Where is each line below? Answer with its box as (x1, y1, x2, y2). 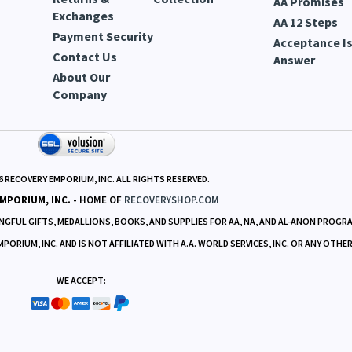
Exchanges (53, 7, 115, 24)
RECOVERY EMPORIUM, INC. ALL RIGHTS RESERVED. (2, 172, 210, 185)
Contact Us (53, 48, 118, 64)
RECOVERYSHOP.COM (123, 192, 219, 207)
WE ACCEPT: (56, 273, 106, 286)
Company (53, 86, 108, 102)
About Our (53, 68, 111, 85)
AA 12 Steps (273, 13, 339, 30)
